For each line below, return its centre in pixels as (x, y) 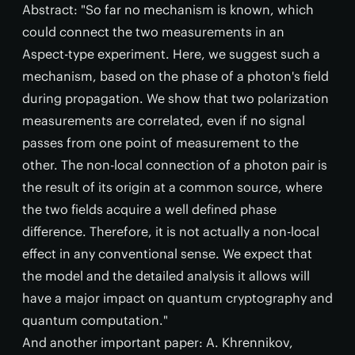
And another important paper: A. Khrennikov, (158, 343)
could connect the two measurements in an (153, 32)
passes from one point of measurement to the (160, 143)
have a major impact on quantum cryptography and (177, 298)
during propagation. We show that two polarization (176, 99)
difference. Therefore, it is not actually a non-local (171, 232)
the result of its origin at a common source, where (172, 187)
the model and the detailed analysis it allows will (166, 276)
